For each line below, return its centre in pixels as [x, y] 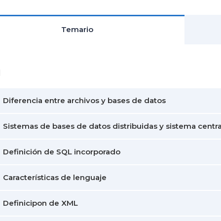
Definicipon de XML [40, 203]
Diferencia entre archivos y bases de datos [84, 100]
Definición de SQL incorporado [62, 152]
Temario [77, 29]
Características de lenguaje [55, 177]
